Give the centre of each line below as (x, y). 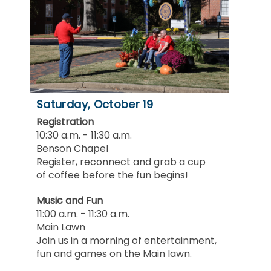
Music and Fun (70, 201)
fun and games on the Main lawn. (114, 254)
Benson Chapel (72, 149)
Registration (65, 122)
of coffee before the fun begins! (112, 175)
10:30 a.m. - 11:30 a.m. (84, 135)
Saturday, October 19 (95, 105)
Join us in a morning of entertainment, (126, 241)
